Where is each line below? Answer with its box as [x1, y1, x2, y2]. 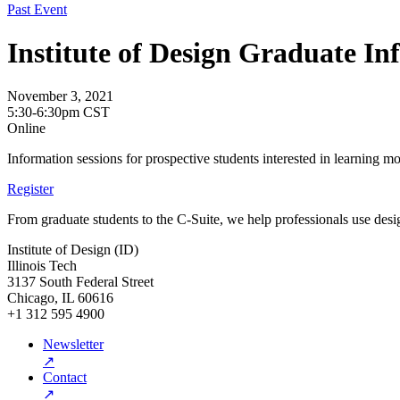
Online [7, 121, 46, 137]
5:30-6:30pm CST [7, 104, 110, 121]
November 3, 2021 [7, 88, 113, 104]
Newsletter [43, 337, 104, 353]
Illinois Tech [7, 258, 77, 274]
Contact [43, 370, 87, 386]
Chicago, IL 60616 [7, 290, 113, 306]
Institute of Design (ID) [7, 242, 138, 258]
